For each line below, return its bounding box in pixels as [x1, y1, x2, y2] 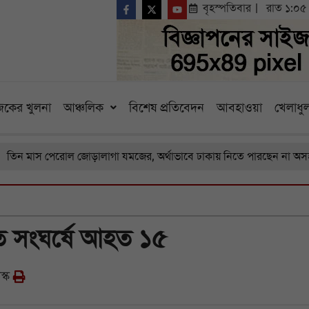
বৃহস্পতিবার [202, 1, 251, 15]
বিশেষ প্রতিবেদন [128, 100, 204, 115]
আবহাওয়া [216, 100, 262, 115]
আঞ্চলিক [63, 100, 103, 115]
